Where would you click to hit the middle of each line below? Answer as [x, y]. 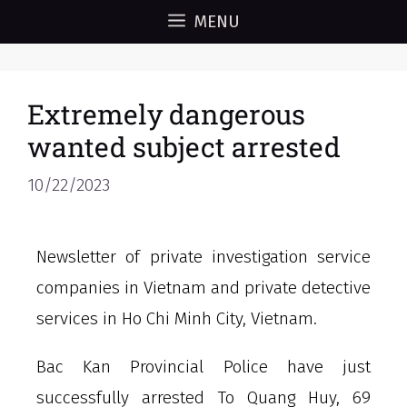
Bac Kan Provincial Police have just [203, 366]
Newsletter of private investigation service [203, 256]
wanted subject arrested [184, 147]
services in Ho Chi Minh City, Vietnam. [177, 318]
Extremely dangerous [166, 114]
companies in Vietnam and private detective [203, 287]
